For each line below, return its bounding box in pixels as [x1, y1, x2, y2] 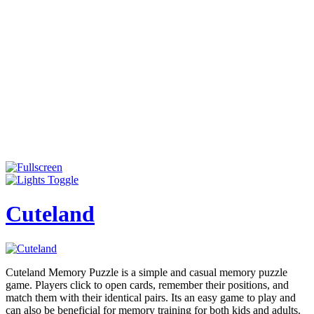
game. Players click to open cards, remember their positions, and [6, 278, 289, 291]
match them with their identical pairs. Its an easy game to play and [6, 291, 296, 303]
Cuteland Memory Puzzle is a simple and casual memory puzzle [6, 266, 287, 278]
